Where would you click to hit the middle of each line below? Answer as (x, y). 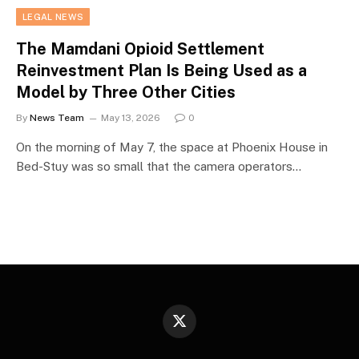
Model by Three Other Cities (126, 92)
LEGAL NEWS (53, 16)
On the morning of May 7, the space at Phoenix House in (172, 147)
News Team (57, 117)
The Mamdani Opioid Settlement (140, 48)
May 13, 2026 (131, 117)
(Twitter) (199, 343)
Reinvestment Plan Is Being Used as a (161, 70)
